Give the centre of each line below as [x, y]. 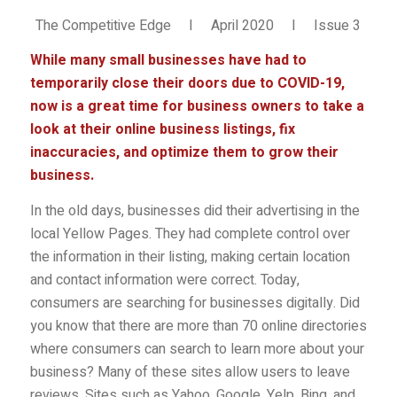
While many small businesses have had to [168, 61]
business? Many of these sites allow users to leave [190, 373]
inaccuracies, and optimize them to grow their [184, 153]
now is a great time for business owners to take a [197, 107]
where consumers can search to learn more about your [197, 350]
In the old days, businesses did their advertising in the [195, 211]
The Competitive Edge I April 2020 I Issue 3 [198, 25]
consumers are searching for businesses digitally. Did [195, 304]
